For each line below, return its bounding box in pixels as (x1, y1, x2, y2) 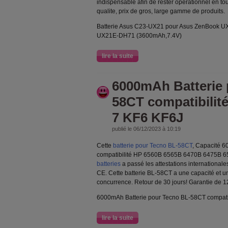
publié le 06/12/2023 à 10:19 (112, 126, 181, 132)
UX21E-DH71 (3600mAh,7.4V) (97, 32, 182, 39)
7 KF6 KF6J (112, 110, 183, 125)
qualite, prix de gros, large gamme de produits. (97, 8, 225, 15)
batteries (97, 160, 121, 167)
